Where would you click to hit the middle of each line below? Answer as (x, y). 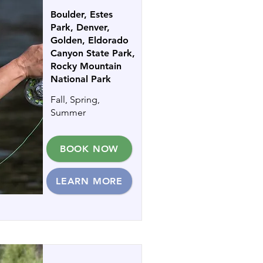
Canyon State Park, (93, 53)
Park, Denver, (80, 27)
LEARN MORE (89, 181)
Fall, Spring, (75, 100)
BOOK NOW (89, 149)
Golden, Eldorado (90, 40)
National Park (81, 79)
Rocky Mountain (86, 66)
